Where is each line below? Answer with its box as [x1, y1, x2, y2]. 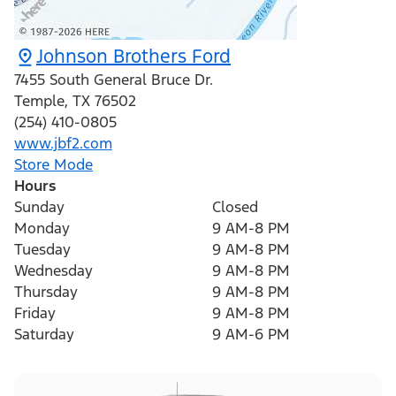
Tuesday [14, 240, 71, 260]
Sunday [14, 197, 65, 217]
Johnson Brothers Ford [36, 44, 231, 69]
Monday [14, 218, 70, 239]
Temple [14, 91, 65, 111]
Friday [14, 303, 56, 324]
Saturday [14, 324, 74, 345]
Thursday [14, 282, 78, 302]
